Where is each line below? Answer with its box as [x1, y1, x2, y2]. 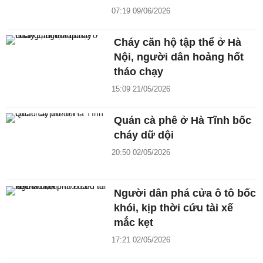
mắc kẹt [114, 216, 154, 228]
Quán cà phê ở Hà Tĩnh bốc [114, 114, 252, 127]
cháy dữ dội [114, 129, 174, 141]
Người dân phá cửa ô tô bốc [114, 187, 257, 199]
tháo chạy [114, 66, 164, 78]
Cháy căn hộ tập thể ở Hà [114, 36, 242, 49]
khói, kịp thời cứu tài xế [114, 201, 234, 214]
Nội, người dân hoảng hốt [114, 51, 244, 63]
